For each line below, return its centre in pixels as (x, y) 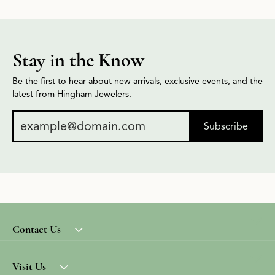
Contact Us (37, 229)
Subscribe (226, 126)
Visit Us (29, 266)
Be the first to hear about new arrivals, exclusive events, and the (137, 81)
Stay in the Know (78, 60)
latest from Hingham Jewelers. (72, 94)
